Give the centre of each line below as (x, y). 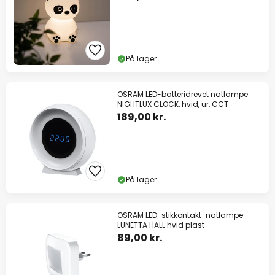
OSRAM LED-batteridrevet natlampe (183, 95)
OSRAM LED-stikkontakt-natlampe (180, 215)
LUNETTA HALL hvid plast (161, 225)
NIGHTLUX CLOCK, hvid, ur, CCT (173, 104)
